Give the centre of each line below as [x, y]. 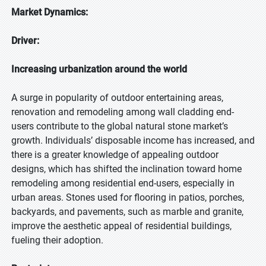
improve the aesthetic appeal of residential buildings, [121, 226]
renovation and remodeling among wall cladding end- [123, 112]
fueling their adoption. [57, 240]
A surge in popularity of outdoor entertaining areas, [117, 98]
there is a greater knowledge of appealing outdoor [115, 155]
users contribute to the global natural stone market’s [120, 126]
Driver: [25, 41]
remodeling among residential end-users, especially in [123, 183]
